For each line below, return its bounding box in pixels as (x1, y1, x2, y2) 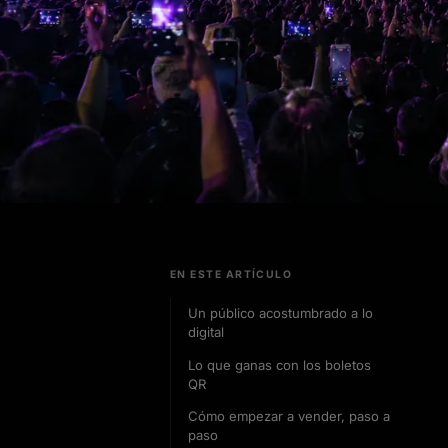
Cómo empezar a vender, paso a (188, 408, 390, 425)
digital (188, 324, 224, 341)
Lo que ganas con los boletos (188, 356, 371, 373)
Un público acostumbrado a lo (188, 305, 373, 322)
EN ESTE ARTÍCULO (170, 267, 293, 281)
